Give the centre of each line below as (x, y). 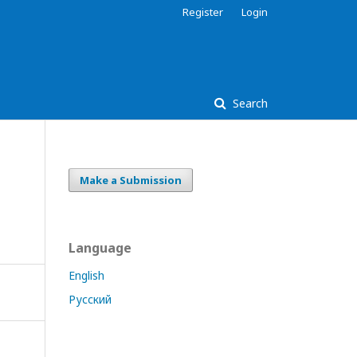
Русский (90, 299)
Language (100, 248)
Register (203, 12)
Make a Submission (131, 180)
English (86, 275)
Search (249, 103)
